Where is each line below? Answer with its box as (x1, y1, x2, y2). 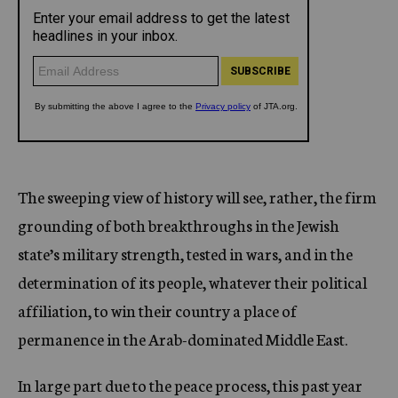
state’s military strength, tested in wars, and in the (18, 242, 353, 265)
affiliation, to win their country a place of (18, 298, 297, 322)
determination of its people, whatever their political (18, 270, 367, 293)
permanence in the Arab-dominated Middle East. (18, 327, 347, 350)
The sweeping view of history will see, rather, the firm (18, 185, 377, 208)
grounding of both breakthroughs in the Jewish (18, 213, 339, 236)
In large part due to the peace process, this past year (18, 373, 362, 396)
